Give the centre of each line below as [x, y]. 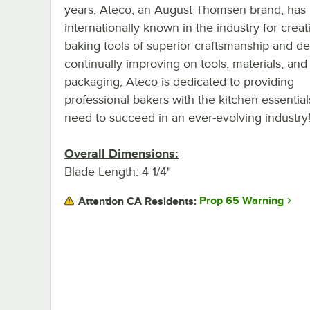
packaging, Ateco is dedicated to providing [179, 81]
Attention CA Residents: [137, 201]
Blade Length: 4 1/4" [118, 171]
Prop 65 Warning [241, 201]
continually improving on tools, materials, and [186, 63]
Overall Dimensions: [121, 153]
